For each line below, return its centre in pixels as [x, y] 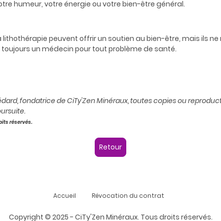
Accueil [64, 196]
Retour [110, 147]
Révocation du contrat [128, 196]
